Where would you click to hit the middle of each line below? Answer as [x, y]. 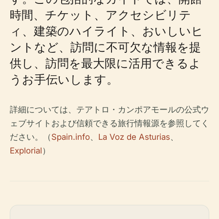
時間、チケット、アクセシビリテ [100, 14]
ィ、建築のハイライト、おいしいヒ [107, 31]
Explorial [26, 151]
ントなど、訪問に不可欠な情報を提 [105, 47]
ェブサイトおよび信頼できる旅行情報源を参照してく [109, 123]
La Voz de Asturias [134, 137]
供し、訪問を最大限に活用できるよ [105, 63]
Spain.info [71, 137]
